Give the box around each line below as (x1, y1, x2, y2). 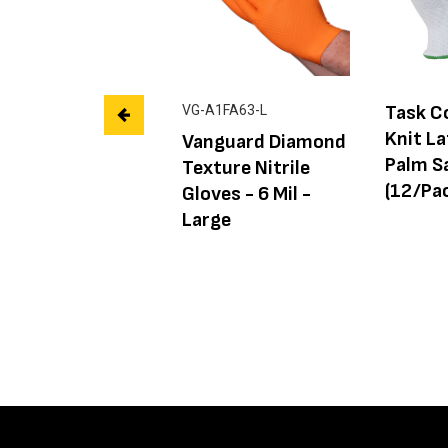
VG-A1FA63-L (182, 102, 267, 119)
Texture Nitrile (182, 156, 310, 181)
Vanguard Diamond (182, 130, 346, 155)
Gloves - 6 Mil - (182, 182, 311, 207)
